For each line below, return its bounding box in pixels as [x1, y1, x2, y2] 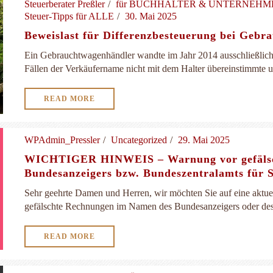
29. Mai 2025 [178, 135, 230, 145]
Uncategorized [111, 135, 167, 145]
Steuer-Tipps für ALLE [24, 11, 114, 21]
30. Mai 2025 [125, 11, 177, 21]
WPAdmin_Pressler [24, 135, 100, 145]
